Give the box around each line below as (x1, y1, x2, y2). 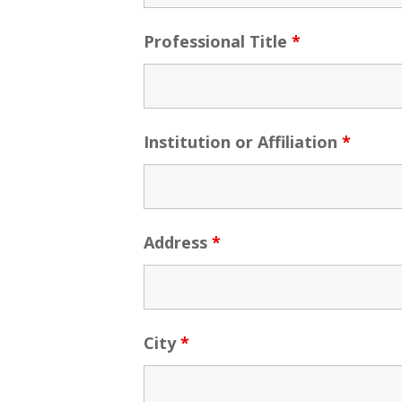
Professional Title (144, 31, 293, 53)
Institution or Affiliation (144, 131, 343, 153)
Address (144, 232, 213, 254)
